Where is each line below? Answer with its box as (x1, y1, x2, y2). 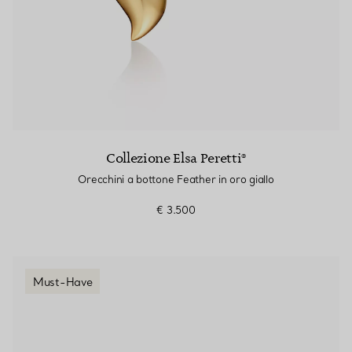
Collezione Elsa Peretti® (105, 150, 247, 167)
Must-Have (33, 275, 93, 289)
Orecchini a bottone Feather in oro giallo (78, 173, 274, 185)
